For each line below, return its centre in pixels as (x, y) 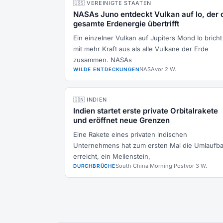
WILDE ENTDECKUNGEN (107, 69)
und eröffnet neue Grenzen (121, 120)
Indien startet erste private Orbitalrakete (146, 111)
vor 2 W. (166, 69)
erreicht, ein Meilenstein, (112, 156)
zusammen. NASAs (103, 60)
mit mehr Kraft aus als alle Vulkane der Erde (141, 49)
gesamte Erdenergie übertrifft (126, 24)
